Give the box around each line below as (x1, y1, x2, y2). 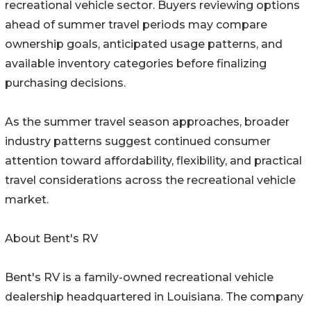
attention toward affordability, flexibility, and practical (5, 154, 302, 168)
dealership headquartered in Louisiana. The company (5, 290, 303, 304)
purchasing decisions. (5, 76, 126, 90)
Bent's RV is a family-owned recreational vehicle (5, 271, 274, 285)
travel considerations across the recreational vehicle (5, 174, 296, 187)
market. (5, 193, 49, 207)
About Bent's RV (5, 232, 98, 246)
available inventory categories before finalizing (5, 57, 267, 71)
